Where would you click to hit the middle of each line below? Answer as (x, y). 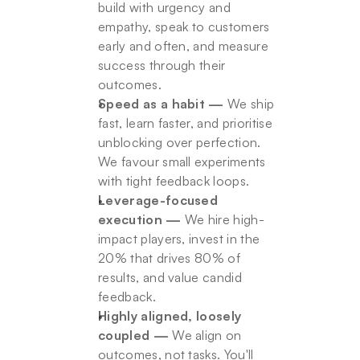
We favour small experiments (182, 162)
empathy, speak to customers (184, 27)
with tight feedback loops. (174, 181)
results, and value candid (170, 277)
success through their (162, 65)
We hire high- (223, 219)
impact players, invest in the (179, 239)
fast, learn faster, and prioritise (185, 123)
